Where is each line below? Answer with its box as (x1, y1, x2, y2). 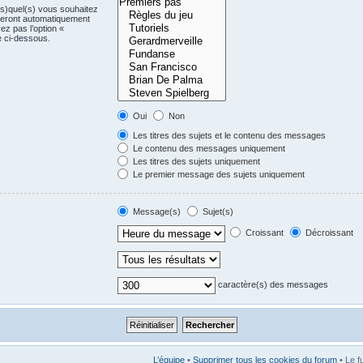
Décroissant (302, 228, 353, 238)
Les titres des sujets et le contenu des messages (130, 130, 326, 140)
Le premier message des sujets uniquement (130, 169, 305, 179)
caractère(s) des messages (215, 280, 328, 290)
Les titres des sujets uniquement (130, 156, 260, 166)
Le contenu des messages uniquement (130, 143, 285, 153)
